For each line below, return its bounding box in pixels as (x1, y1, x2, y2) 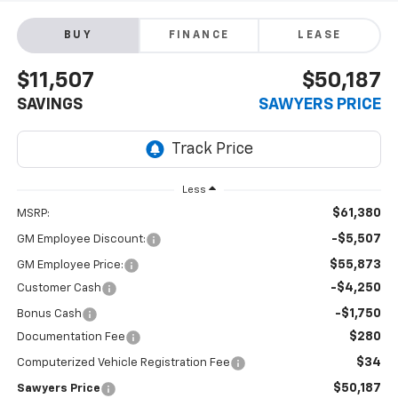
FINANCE (168, 30, 230, 42)
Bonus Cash (16, 308, 82, 321)
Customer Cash (16, 283, 101, 295)
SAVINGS (16, 97, 83, 114)
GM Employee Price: (16, 259, 123, 272)
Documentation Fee (16, 331, 125, 344)
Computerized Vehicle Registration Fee (16, 357, 230, 370)
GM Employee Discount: (16, 234, 146, 246)
